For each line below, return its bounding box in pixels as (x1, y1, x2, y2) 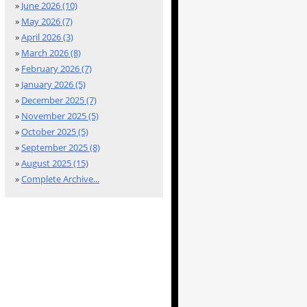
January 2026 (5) (21, 78, 86, 90)
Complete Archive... (21, 173, 99, 185)
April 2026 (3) (21, 31, 73, 43)
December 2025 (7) (21, 94, 97, 106)
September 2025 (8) (21, 141, 100, 153)
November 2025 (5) (21, 110, 99, 122)
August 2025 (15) (21, 157, 88, 169)
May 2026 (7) (21, 15, 73, 27)
